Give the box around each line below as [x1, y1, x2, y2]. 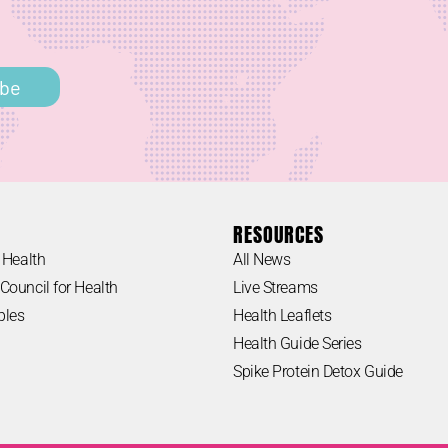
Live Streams [233, 277, 318, 297]
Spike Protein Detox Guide [233, 361, 403, 381]
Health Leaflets [233, 305, 332, 325]
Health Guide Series [233, 333, 362, 353]
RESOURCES [233, 218, 324, 250]
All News [233, 249, 291, 269]
